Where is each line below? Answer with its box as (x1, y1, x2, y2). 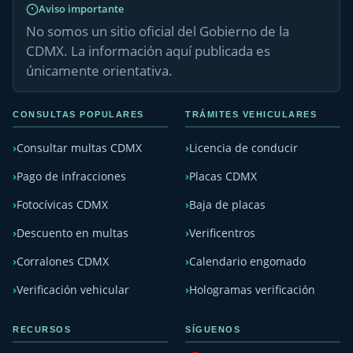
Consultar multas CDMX (17, 140, 142, 156)
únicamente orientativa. (26, 61, 173, 80)
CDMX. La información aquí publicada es (26, 42, 270, 61)
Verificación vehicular (17, 282, 129, 298)
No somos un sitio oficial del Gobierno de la (26, 22, 289, 41)
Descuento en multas (17, 225, 128, 241)
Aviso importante (39, 2, 124, 17)
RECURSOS (13, 325, 71, 335)
